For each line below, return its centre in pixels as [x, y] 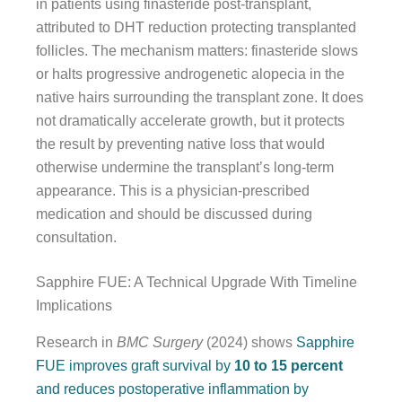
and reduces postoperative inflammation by [172, 389]
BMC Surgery [160, 342]
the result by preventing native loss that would [180, 144]
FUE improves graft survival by [135, 365]
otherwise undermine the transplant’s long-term [185, 167]
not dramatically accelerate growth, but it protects [190, 120]
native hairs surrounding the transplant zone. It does [200, 97]
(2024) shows [249, 342]
